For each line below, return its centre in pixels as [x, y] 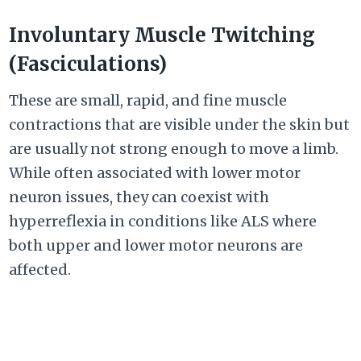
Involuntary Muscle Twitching [162, 35]
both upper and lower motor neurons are [156, 246]
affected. [40, 270]
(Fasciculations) [88, 64]
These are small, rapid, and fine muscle [148, 101]
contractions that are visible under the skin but [180, 125]
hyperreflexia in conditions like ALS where [163, 222]
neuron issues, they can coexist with [139, 197]
